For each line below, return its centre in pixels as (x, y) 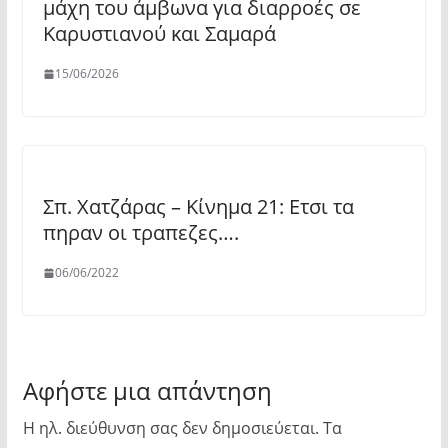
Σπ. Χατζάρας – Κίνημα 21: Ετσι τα (198, 206)
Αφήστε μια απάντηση (147, 390)
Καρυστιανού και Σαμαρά (159, 33)
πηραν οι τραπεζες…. (140, 232)
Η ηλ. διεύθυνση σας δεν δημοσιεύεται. (170, 428)
